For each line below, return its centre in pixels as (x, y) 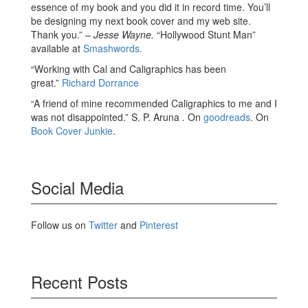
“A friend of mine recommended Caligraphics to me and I (154, 103)
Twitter (103, 224)
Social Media (77, 187)
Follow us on (60, 224)
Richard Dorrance (100, 82)
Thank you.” (58, 34)
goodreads (227, 117)
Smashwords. (113, 48)
